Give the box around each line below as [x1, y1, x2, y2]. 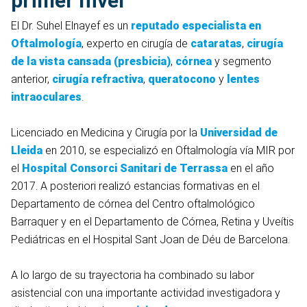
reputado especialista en [131, 19, 261, 33]
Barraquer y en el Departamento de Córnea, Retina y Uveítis [11, 215, 294, 229]
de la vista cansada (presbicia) [11, 55, 171, 69]
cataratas [191, 37, 242, 51]
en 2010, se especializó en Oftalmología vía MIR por [42, 144, 295, 158]
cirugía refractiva [52, 73, 143, 86]
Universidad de [200, 126, 278, 140]
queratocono [148, 73, 219, 86]
